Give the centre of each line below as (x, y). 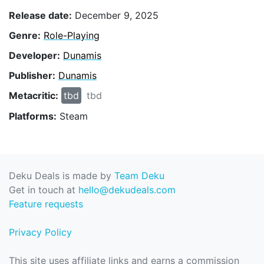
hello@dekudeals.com (127, 190)
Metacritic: (34, 96)
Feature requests (46, 204)
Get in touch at (44, 190)
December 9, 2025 (115, 15)
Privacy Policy (40, 232)
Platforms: (33, 116)
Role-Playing (72, 35)
